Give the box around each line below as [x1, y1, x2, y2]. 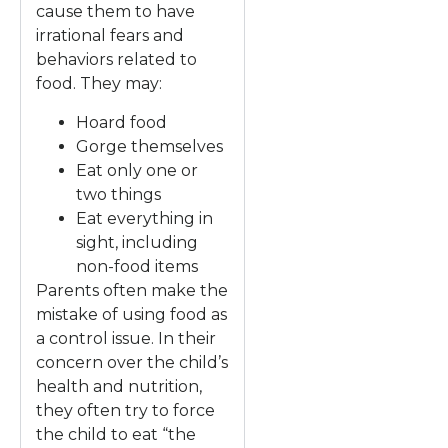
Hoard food [76, 112, 167, 132]
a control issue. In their [36, 328, 216, 348]
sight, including [76, 232, 198, 252]
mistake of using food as [36, 304, 227, 324]
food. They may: [36, 74, 162, 94]
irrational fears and [36, 26, 184, 46]
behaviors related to [36, 50, 197, 70]
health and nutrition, [36, 376, 202, 396]
